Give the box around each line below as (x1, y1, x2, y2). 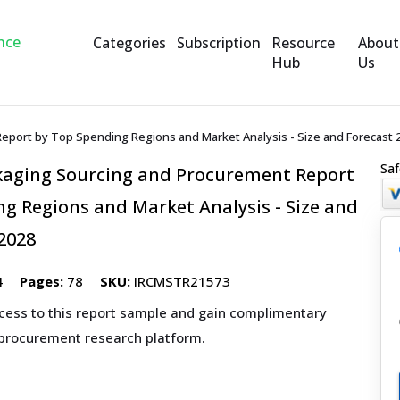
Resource (271, 33, 335, 53)
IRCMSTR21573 (130, 272, 230, 290)
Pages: (20, 272, 63, 290)
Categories (92, 33, 166, 53)
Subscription (176, 33, 261, 53)
